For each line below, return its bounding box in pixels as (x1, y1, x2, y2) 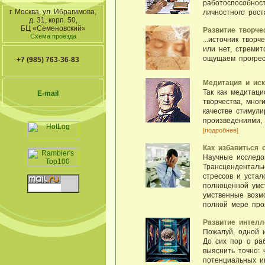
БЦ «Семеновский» (20, 24, 86, 33)
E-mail (37, 89, 59, 98)
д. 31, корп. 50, (28, 16, 77, 24)
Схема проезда (30, 33, 76, 40)
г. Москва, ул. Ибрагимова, (9, 8, 96, 16)
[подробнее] (202, 126, 238, 134)
